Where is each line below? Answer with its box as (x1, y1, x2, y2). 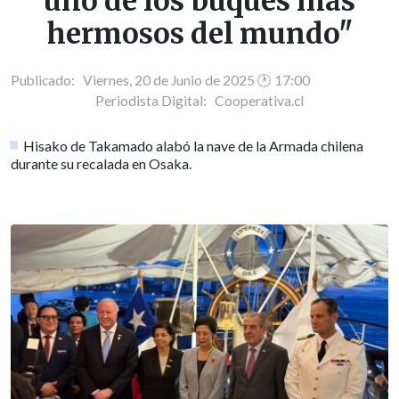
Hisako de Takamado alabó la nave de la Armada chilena (23, 136, 364, 154)
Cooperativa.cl (215, 92, 304, 109)
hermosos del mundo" (46, 16, 353, 53)
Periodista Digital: (95, 92, 215, 109)
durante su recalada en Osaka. (11, 154, 191, 172)
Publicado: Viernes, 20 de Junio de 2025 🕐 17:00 (11, 71, 310, 88)
